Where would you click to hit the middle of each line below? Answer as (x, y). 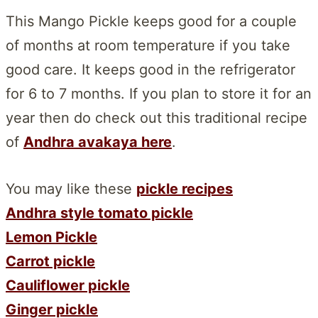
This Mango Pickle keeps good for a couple (151, 21)
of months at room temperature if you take (148, 45)
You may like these (71, 188)
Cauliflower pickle (68, 285)
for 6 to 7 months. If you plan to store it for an (159, 93)
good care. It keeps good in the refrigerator (150, 69)
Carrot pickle (50, 261)
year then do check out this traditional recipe (157, 117)
